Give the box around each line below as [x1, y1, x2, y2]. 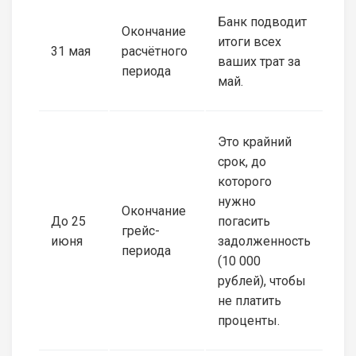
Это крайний [218, 133, 292, 149]
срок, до [218, 153, 266, 169]
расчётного [122, 43, 188, 59]
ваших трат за [218, 53, 300, 69]
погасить [218, 213, 270, 229]
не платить [218, 292, 281, 308]
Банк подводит [218, 14, 307, 29]
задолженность [218, 233, 311, 249]
